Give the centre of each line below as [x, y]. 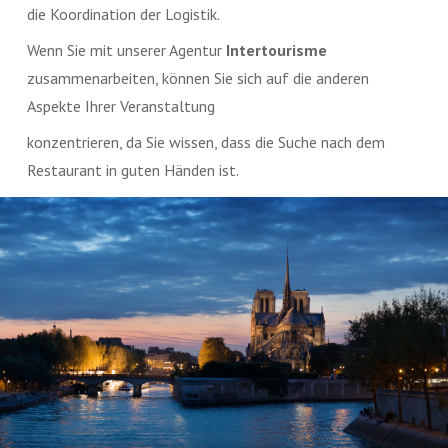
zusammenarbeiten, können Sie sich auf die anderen [198, 77]
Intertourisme [277, 49]
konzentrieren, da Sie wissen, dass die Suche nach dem [206, 141]
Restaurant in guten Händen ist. [133, 169]
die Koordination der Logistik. [124, 13]
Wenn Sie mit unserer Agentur [127, 49]
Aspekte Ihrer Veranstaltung [121, 105]
